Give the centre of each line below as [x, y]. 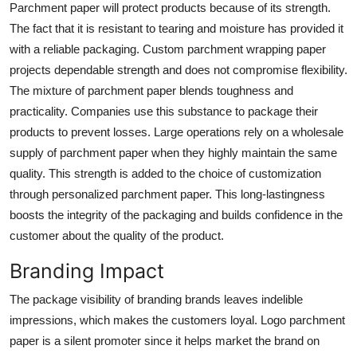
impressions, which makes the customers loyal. [135, 320]
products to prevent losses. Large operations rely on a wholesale [177, 131]
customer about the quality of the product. [117, 235]
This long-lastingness [270, 194]
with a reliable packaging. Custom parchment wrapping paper [168, 49]
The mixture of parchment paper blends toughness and [151, 90]
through [31, 194]
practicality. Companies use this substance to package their [164, 111]
